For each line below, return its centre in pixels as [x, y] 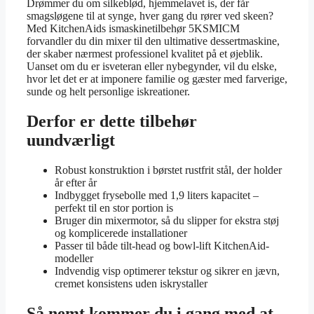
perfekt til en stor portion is [114, 207]
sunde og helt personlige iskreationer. [108, 92]
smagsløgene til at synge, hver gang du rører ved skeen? [150, 16]
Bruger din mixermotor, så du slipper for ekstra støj [167, 220]
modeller [74, 258]
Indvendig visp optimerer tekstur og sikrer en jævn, [167, 271]
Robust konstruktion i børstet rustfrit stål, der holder [168, 170]
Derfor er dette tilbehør [112, 121]
